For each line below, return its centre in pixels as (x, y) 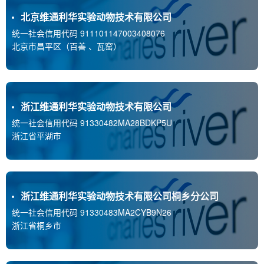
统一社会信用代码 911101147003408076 (88, 33)
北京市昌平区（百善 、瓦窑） (67, 46)
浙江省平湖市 (37, 136)
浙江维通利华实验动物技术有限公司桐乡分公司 (120, 196)
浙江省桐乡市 (37, 225)
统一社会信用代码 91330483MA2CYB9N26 (92, 212)
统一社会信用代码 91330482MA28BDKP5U (92, 123)
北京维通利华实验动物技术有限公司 (96, 17)
